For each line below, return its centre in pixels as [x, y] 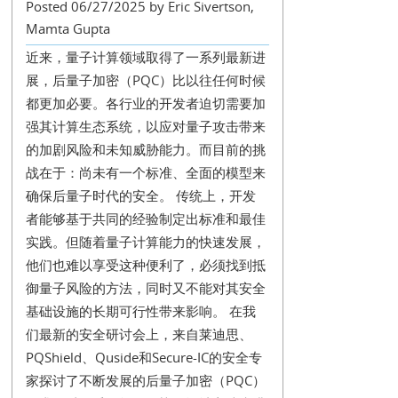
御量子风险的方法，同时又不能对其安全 [145, 288]
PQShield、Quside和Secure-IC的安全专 [143, 357]
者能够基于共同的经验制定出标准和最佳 [145, 219]
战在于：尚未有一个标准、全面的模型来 [145, 172]
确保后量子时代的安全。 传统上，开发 [140, 195]
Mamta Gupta [68, 28]
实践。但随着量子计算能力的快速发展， [145, 242]
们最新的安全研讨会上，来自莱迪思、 [139, 334]
